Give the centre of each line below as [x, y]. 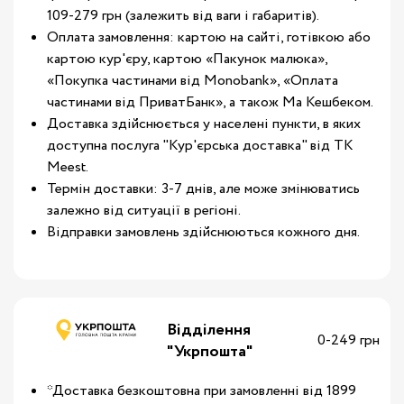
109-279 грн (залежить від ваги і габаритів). [183, 16]
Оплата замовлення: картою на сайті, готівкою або [209, 37]
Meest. [68, 167]
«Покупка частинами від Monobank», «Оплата [193, 81]
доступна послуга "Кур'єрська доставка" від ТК [200, 146]
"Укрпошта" [210, 352]
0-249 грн [349, 340]
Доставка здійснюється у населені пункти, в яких [204, 124]
